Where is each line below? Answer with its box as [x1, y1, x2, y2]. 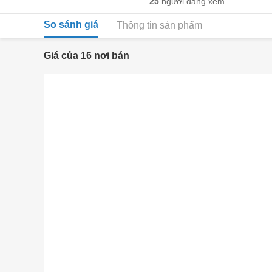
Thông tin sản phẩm [117, 20, 202, 30]
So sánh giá [44, 19, 98, 30]
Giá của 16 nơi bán [44, 50, 129, 61]
